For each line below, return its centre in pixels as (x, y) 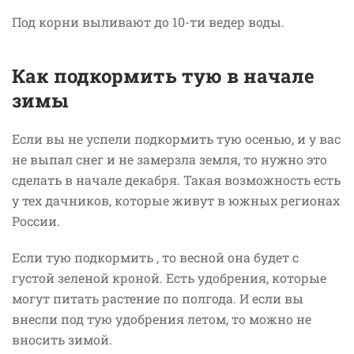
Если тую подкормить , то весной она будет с (155, 257)
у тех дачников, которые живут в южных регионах (176, 200)
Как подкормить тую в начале (163, 75)
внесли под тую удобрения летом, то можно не (162, 318)
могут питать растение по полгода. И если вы (158, 298)
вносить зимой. (62, 339)
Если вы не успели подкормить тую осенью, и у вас (176, 138)
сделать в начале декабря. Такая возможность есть (176, 179)
